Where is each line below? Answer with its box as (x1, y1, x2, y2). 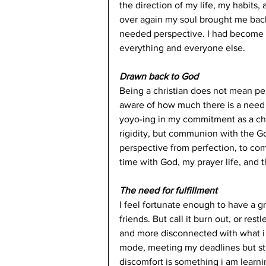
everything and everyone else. (119, 42, 248, 53)
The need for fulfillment (119, 185, 220, 195)
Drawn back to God (119, 71, 198, 81)
